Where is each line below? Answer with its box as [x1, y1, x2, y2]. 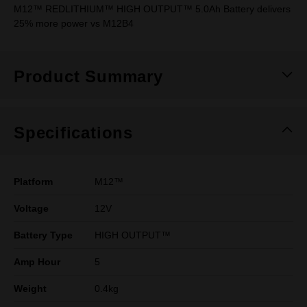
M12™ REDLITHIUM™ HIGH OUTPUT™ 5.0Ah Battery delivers [14, 3, 291, 14]
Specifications [14, 123, 133, 142]
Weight [14, 283, 47, 294]
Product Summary [14, 67, 163, 86]
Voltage [14, 203, 49, 214]
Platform [14, 176, 53, 187]
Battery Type [14, 230, 73, 241]
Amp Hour [14, 256, 60, 267]
